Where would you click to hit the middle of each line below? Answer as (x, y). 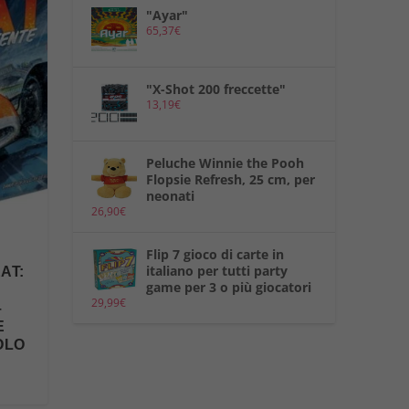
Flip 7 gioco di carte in (215, 255)
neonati (170, 196)
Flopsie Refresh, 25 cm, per (230, 180)
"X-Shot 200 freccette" (215, 89)
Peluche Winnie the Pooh (225, 163)
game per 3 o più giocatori (228, 288)
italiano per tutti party (216, 271)
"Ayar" (167, 16)
